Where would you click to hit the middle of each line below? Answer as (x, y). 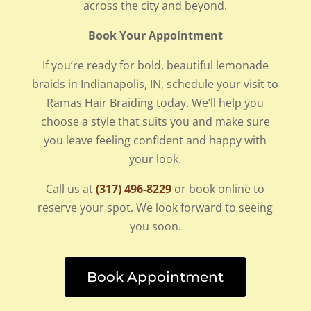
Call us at (71, 188)
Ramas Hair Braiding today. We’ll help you (155, 102)
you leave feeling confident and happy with (155, 140)
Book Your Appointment (155, 35)
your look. (155, 159)
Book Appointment (155, 277)
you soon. (155, 226)
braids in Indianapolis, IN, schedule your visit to (155, 84)
